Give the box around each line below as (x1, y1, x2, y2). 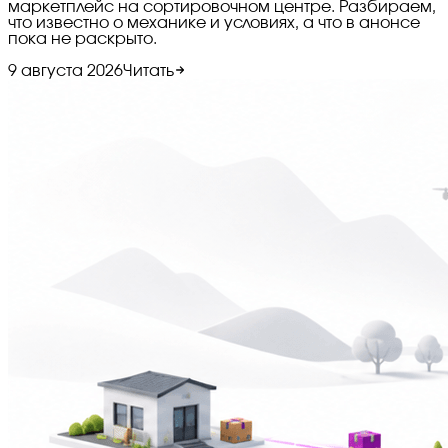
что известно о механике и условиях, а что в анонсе (8, 14, 420, 31)
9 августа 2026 (8, 62, 123, 79)
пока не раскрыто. (8, 30, 157, 47)
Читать (123, 62, 174, 79)
